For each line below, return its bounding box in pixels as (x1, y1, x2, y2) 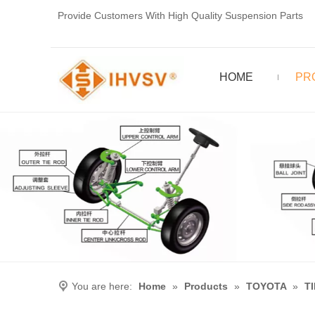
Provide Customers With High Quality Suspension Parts (58, 10, 303, 21)
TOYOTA (246, 281, 286, 292)
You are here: (72, 281, 132, 292)
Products (184, 281, 228, 292)
